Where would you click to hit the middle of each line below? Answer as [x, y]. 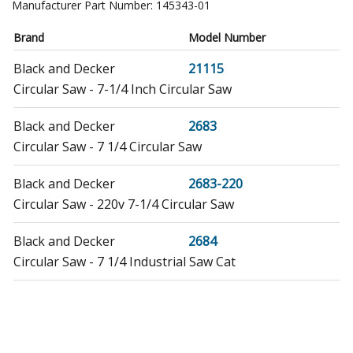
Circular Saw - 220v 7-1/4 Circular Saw [124, 204]
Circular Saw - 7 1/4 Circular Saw [108, 146]
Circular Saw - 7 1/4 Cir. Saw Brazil [113, 319]
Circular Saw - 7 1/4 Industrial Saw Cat [124, 261]
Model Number [227, 37]
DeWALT [39, 298]
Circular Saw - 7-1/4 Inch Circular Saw [123, 89]
